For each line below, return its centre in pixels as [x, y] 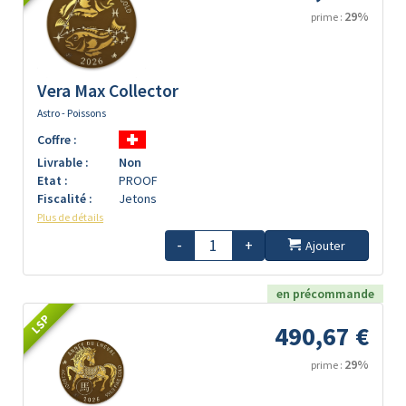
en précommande [325, 293]
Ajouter [325, 245]
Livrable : [63, 162]
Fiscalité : [65, 198]
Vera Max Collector [108, 90]
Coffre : [57, 139]
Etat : [53, 180]
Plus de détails [70, 217]
